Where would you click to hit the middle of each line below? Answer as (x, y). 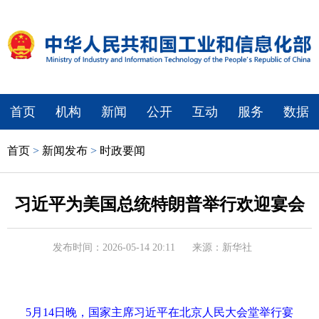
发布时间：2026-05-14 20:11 (114, 247)
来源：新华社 (222, 247)
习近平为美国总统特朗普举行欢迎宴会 (159, 204)
